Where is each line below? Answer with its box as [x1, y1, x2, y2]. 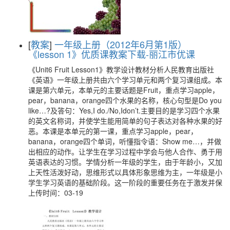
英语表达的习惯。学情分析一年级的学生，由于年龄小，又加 [28, 157, 222, 167]
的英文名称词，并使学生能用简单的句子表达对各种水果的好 [28, 116, 222, 126]
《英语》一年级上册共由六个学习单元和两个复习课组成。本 [28, 74, 222, 85]
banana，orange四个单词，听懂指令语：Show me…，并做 [28, 136, 221, 147]
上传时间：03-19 [28, 187, 83, 198]
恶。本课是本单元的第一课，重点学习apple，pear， [28, 126, 198, 137]
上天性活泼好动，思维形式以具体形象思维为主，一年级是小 [28, 167, 222, 178]
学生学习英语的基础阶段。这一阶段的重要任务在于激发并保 [28, 177, 222, 188]
